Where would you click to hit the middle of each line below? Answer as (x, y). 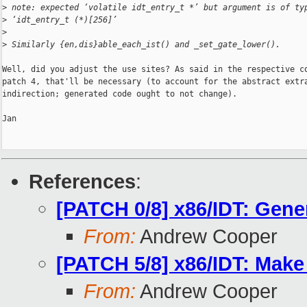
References (82, 182)
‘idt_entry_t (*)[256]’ (62, 20)
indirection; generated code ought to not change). (120, 94)
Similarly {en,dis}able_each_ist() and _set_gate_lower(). (144, 45)
